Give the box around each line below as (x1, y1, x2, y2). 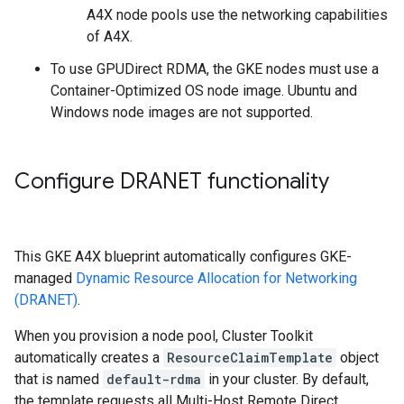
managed (14, 270, 76, 287)
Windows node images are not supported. (50, 104, 313, 121)
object (336, 349, 379, 366)
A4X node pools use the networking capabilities (87, 6, 388, 23)
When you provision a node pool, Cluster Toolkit (14, 327, 313, 344)
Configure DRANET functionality (14, 168, 329, 195)
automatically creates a (14, 349, 163, 366)
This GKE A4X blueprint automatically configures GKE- (14, 248, 352, 265)
